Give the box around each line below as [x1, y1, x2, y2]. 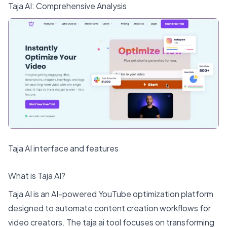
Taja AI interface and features [8, 143, 119, 154]
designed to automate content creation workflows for [8, 202, 211, 213]
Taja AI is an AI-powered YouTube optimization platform [8, 188, 213, 199]
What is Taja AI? [8, 170, 65, 181]
